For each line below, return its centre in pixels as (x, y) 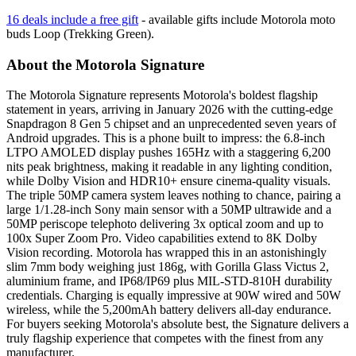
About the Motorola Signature (105, 64)
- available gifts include (199, 19)
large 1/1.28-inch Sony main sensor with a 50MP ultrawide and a (169, 210)
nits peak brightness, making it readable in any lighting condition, (169, 167)
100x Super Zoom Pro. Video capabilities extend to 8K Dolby (162, 238)
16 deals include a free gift (72, 19)
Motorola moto (298, 19)
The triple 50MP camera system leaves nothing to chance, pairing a (174, 195)
